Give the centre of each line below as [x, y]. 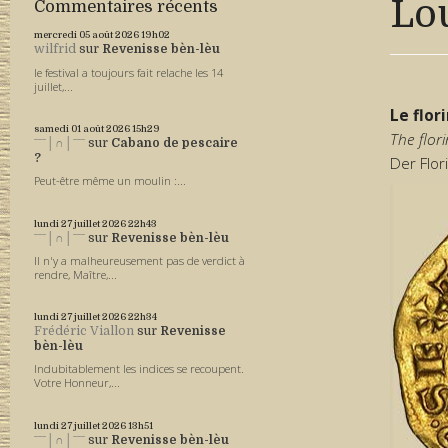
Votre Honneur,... [77, 383]
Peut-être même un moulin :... [110, 181]
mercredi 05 [62, 35]
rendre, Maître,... [76, 274]
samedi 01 [58, 128]
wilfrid [55, 49]
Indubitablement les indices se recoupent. [139, 369]
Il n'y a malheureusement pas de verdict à [140, 260]
